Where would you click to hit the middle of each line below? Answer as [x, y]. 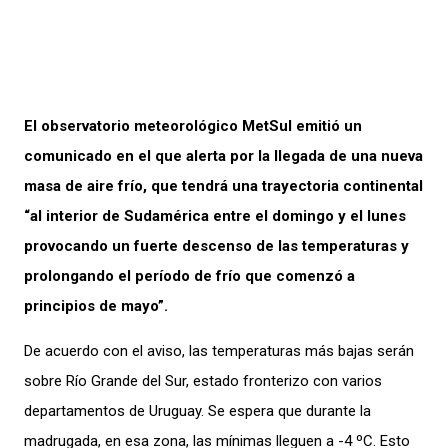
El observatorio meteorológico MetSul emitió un [193, 125]
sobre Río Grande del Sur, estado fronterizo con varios [203, 380]
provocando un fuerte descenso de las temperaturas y [216, 245]
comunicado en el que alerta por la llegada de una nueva [223, 155]
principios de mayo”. [96, 305]
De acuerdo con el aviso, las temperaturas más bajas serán [219, 350]
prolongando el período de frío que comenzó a [189, 275]
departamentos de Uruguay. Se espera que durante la [197, 410]
